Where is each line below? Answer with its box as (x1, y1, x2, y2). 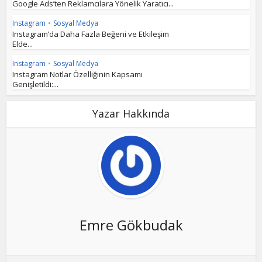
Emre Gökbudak (79, 215, 183, 235)
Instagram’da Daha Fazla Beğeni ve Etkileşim (12, 29, 170, 39)
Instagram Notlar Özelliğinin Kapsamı (12, 69, 143, 80)
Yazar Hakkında (92, 106, 170, 120)
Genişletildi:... (12, 79, 59, 89)
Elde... (12, 39, 33, 49)
